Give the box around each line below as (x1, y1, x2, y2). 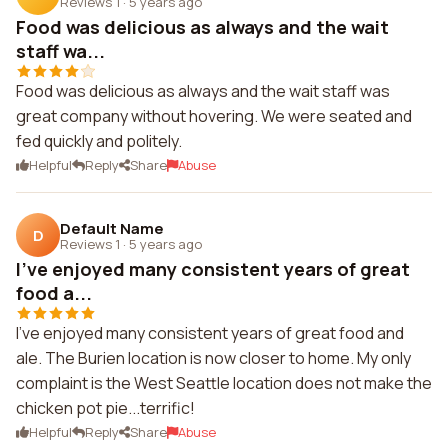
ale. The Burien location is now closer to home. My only (16, 347, 411, 369)
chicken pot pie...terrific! (16, 397, 195, 419)
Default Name (60, 217, 164, 239)
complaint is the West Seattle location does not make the (16, 372, 432, 394)
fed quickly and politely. (16, 130, 182, 152)
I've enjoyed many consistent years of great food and (16, 322, 404, 344)
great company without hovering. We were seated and (16, 105, 412, 127)
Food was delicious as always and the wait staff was (16, 80, 390, 102)
